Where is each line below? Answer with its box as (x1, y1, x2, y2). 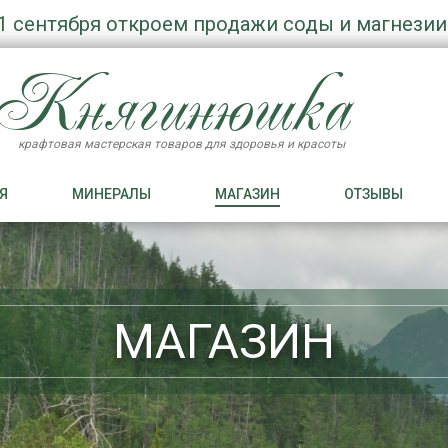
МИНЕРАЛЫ (71, 185, 151, 202)
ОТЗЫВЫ (343, 185, 403, 202)
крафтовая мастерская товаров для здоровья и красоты (17, 137, 345, 152)
